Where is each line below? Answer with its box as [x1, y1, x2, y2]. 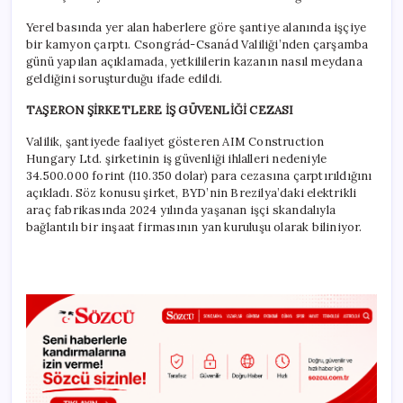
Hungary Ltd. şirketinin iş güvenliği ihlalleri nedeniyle [26, 151, 327, 167]
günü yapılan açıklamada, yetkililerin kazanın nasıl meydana [26, 54, 363, 70]
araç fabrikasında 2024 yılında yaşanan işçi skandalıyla [26, 202, 336, 219]
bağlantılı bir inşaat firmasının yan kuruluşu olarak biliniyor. [26, 219, 363, 236]
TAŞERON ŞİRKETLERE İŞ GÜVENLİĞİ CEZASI [26, 103, 294, 119]
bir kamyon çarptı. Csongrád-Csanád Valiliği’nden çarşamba [26, 37, 369, 53]
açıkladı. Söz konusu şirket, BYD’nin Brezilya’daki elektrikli [26, 185, 357, 201]
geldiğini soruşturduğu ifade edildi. [26, 71, 223, 87]
